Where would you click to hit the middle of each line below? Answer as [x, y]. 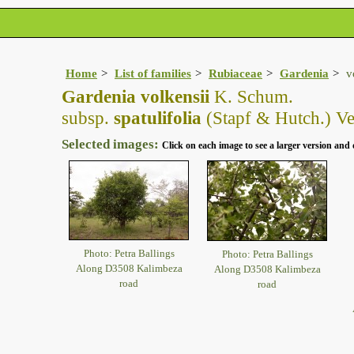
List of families [153, 73]
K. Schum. [251, 97]
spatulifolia [155, 118]
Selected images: [112, 145]
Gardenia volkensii [136, 97]
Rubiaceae [235, 73]
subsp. [85, 118]
